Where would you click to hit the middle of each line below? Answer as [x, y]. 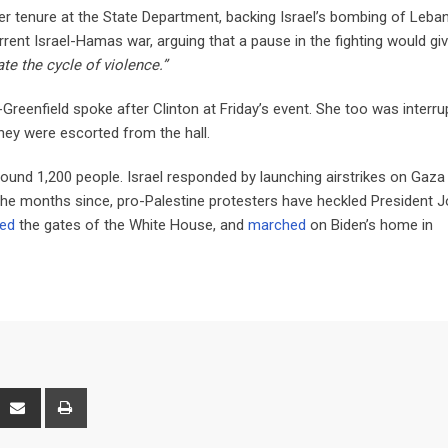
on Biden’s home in [369, 225]
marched [277, 225]
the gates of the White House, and [131, 225]
